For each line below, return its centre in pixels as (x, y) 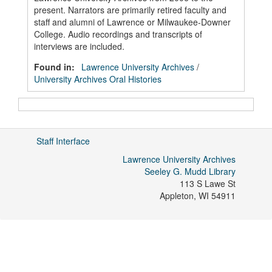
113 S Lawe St (208, 183)
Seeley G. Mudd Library (190, 171)
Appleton (177, 195)
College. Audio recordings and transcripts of (118, 34)
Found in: (56, 67)
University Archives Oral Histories (98, 79)
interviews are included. (79, 46)
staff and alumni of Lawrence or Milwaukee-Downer (132, 22)
